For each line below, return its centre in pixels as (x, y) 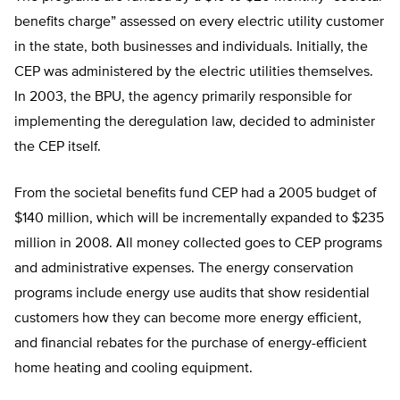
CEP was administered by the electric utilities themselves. (194, 73)
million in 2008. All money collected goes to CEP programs (198, 244)
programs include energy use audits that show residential (192, 294)
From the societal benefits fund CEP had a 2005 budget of (196, 194)
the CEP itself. (58, 148)
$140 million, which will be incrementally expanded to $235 (199, 219)
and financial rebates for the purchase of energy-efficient (191, 344)
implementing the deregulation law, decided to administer (195, 123)
